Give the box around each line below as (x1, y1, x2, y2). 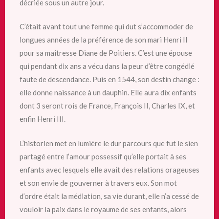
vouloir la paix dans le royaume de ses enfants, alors (20, 204, 187, 214)
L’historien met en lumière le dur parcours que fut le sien (20, 138, 198, 148)
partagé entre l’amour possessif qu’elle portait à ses (20, 152, 186, 161)
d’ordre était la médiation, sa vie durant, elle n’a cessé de (20, 191, 199, 200)
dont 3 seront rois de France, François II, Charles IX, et (20, 101, 195, 110)
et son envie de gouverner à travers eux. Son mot (20, 178, 177, 187)
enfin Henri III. (20, 114, 66, 123)
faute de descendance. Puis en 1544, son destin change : (20, 75, 199, 84)
